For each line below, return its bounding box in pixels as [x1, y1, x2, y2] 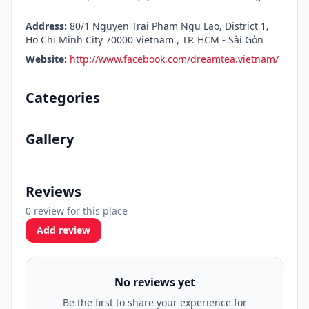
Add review [37, 223, 90, 237]
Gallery [26, 130, 74, 148]
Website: [26, 52, 67, 66]
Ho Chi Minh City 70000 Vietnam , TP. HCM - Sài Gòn [26, 33, 263, 46]
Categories [26, 88, 100, 107]
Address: [26, 19, 67, 32]
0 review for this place [26, 204, 128, 217]
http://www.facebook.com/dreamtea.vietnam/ [70, 52, 279, 66]
